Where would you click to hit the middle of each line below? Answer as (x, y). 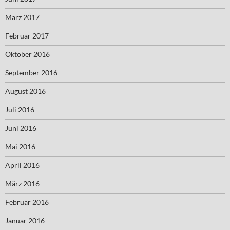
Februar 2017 (27, 36)
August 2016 (25, 91)
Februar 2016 (27, 202)
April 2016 (22, 165)
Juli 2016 (20, 110)
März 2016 (22, 184)
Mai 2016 (20, 147)
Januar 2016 (25, 221)
